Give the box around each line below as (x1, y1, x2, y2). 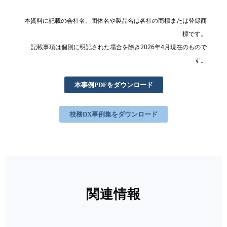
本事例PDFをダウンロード (74, 81, 153, 89)
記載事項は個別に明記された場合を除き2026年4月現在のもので (31, 43, 207, 52)
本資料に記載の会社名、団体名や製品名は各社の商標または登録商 (24, 16, 207, 25)
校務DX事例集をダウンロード (69, 110, 158, 119)
